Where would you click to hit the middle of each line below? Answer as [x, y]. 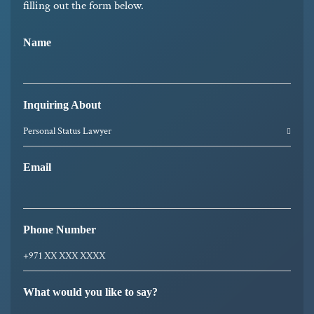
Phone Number [60, 229]
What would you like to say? [90, 292]
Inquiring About [62, 104]
